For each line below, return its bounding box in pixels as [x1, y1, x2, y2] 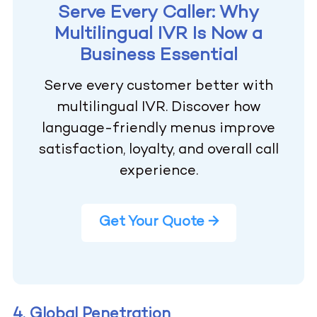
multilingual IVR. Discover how [56, 100, 261, 115]
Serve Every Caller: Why [58, 4, 259, 23]
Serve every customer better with [44, 79, 273, 94]
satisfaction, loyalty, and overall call [38, 142, 279, 158]
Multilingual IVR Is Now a [54, 25, 263, 44]
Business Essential [79, 46, 238, 65]
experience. [119, 163, 198, 179]
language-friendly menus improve [42, 121, 275, 137]
